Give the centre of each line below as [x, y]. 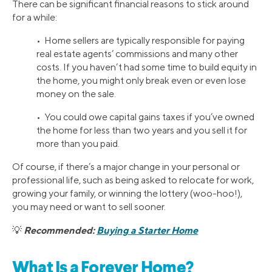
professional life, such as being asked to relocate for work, [133, 180]
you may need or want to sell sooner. [89, 206]
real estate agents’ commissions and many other [137, 53]
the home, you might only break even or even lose [141, 80]
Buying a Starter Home [147, 230]
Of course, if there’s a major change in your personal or [126, 166]
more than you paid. [78, 143]
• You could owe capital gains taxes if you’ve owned [145, 117]
